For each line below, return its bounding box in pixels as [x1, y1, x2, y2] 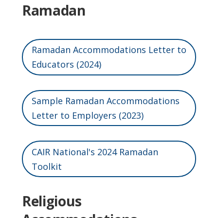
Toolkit [31, 160, 62, 172]
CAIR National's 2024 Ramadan [31, 145, 158, 158]
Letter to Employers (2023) [31, 109, 144, 121]
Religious [21, 192, 82, 211]
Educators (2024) [31, 58, 101, 71]
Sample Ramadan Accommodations [31, 94, 180, 107]
